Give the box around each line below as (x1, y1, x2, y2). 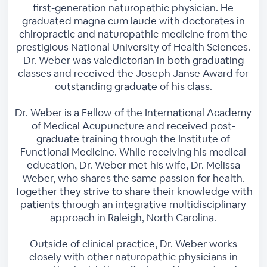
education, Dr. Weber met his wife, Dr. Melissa (26, 158, 240, 172)
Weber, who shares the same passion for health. (21, 171, 245, 185)
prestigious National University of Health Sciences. (16, 40, 251, 54)
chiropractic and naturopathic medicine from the (19, 27, 248, 41)
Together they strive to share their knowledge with (14, 184, 253, 198)
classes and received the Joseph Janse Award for (18, 66, 249, 80)
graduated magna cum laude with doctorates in (21, 14, 245, 27)
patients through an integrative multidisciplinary (20, 197, 247, 211)
